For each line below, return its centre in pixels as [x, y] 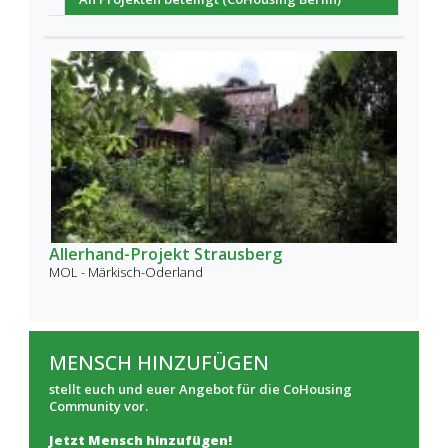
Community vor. [98, 406]
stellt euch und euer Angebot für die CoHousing [200, 389]
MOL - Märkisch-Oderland [126, 272]
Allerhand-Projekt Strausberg [165, 254]
